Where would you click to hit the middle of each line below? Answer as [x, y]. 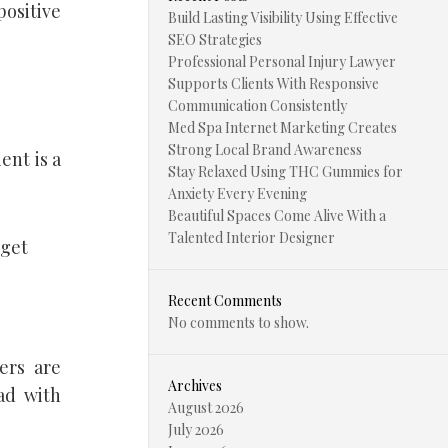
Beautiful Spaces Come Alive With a [277, 215]
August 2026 [206, 407]
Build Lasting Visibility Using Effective [283, 17]
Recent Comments [225, 300]
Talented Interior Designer [251, 237]
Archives [195, 385]
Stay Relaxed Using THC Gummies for [285, 171]
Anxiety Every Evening [237, 193]
